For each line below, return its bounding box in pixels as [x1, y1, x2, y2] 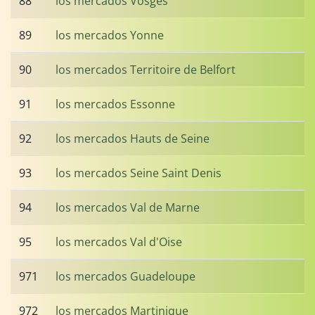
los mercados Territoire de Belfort [56, 62, 236, 77]
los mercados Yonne [56, 27, 164, 43]
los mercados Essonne [56, 96, 175, 112]
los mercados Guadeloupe [56, 269, 195, 284]
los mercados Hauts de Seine [56, 131, 210, 146]
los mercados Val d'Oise [56, 234, 182, 250]
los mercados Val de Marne [56, 200, 200, 215]
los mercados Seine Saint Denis [56, 165, 221, 181]
